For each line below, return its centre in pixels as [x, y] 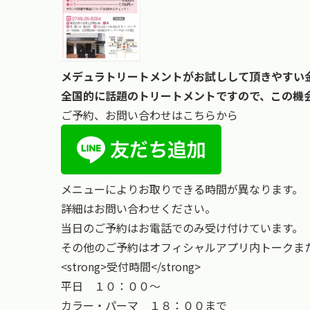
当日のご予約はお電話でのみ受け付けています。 [182, 227]
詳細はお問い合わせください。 [138, 208]
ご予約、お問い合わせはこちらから [149, 115]
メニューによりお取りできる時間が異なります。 [182, 189]
